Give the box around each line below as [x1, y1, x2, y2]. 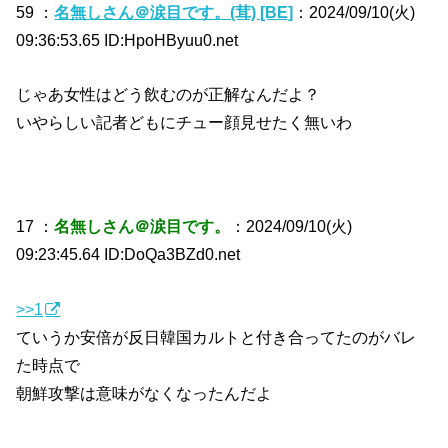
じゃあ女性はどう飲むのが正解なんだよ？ [16, 85, 321, 104]
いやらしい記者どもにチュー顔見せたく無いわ [16, 113, 353, 132]
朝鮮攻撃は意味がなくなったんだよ [16, 383, 273, 402]
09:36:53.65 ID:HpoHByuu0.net [16, 30, 239, 49]
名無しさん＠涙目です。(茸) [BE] [54, 2, 294, 21]
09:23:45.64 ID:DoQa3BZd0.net [16, 245, 241, 264]
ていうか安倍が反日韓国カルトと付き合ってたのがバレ [16, 327, 417, 346]
